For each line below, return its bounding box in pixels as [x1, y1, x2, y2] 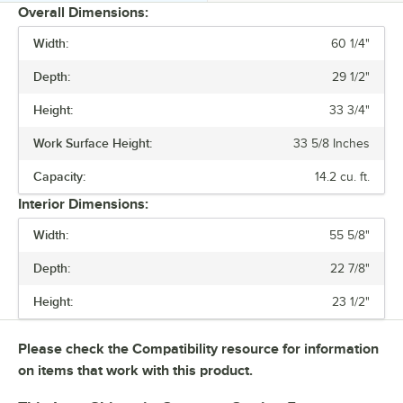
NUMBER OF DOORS [8, 144, 95, 155]
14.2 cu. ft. [315, 169, 370, 184]
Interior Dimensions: [18, 195, 148, 212]
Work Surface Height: [33, 135, 152, 150]
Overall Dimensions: [18, 4, 148, 21]
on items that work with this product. [18, 362, 253, 379]
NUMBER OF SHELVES [8, 177, 102, 188]
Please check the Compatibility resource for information [18, 340, 379, 357]
